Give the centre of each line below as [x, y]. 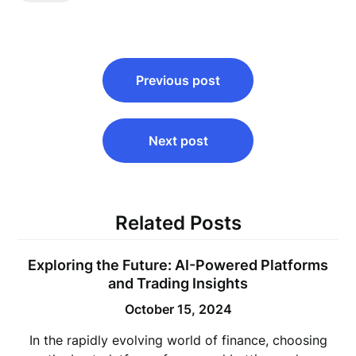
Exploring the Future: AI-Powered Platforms [178, 265]
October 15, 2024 [178, 309]
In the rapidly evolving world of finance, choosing [178, 340]
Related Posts [178, 223]
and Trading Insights [178, 283]
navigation [66, 86]
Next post [178, 141]
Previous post [178, 80]
